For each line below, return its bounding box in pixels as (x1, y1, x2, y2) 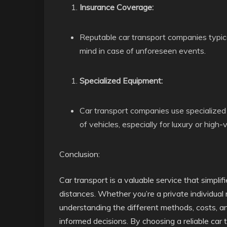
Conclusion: (59, 149, 100, 159)
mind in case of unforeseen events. (80, 46, 206, 56)
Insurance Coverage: (80, 2, 154, 12)
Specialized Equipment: (80, 75, 163, 86)
